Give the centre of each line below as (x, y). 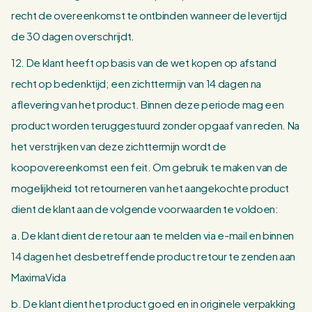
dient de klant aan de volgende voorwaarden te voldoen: (145, 209)
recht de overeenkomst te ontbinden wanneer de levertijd (149, 15)
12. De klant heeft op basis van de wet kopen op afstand (144, 62)
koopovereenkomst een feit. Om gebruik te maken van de (150, 167)
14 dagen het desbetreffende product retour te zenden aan (154, 256)
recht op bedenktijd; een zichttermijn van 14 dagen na (136, 83)
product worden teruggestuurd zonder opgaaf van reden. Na (156, 125)
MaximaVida (39, 277)
